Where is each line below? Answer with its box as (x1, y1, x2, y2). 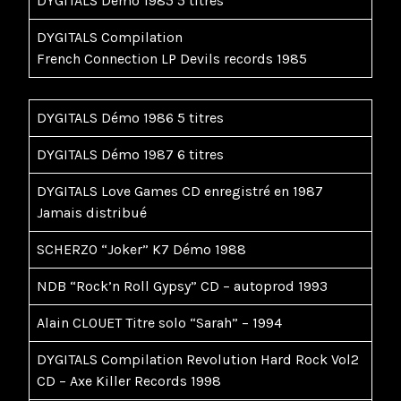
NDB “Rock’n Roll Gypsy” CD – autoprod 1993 (37, 277, 328, 295)
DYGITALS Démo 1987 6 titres (37, 146, 224, 164)
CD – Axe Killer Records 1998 (37, 372, 221, 390)
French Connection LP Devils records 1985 (37, 50, 307, 68)
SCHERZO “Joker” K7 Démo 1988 (37, 241, 253, 259)
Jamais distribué (37, 204, 147, 222)
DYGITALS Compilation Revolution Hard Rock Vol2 (37, 351, 359, 369)
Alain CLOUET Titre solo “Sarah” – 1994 (37, 314, 282, 332)
